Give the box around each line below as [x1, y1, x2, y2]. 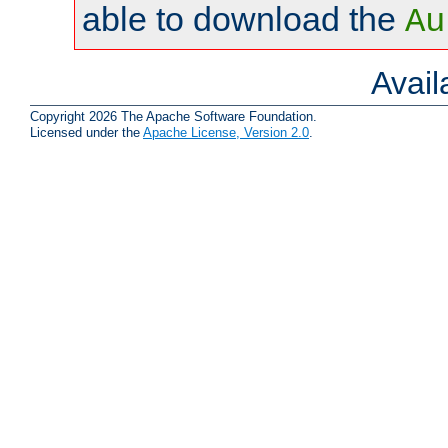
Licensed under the [30, 125, 143, 140]
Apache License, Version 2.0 [143, 125, 309, 140]
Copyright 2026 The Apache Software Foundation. [30, 109, 317, 124]
